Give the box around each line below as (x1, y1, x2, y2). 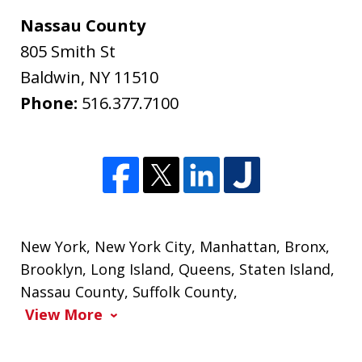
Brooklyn (20, 259, 83, 280)
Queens (179, 259, 232, 280)
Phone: (20, 92, 82, 115)
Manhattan (200, 237, 277, 257)
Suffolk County (133, 282, 234, 302)
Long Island (90, 259, 171, 280)
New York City (95, 237, 192, 257)
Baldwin (20, 66, 82, 89)
